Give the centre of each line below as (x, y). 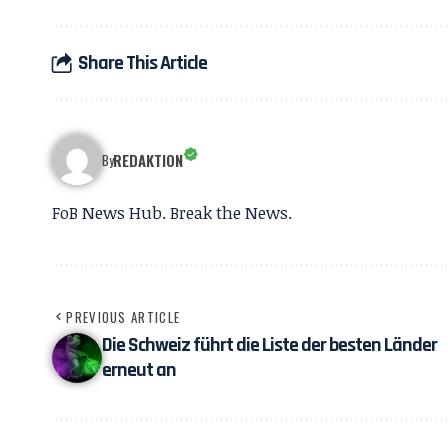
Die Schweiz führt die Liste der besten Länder (269, 345)
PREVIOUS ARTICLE (123, 317)
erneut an (139, 370)
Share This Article (142, 62)
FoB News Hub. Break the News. (172, 212)
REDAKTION (148, 160)
